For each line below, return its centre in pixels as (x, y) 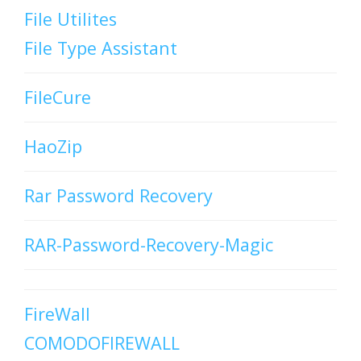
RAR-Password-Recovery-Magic (149, 245)
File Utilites (71, 19)
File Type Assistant (101, 48)
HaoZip (53, 147)
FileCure (58, 98)
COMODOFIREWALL (102, 343)
